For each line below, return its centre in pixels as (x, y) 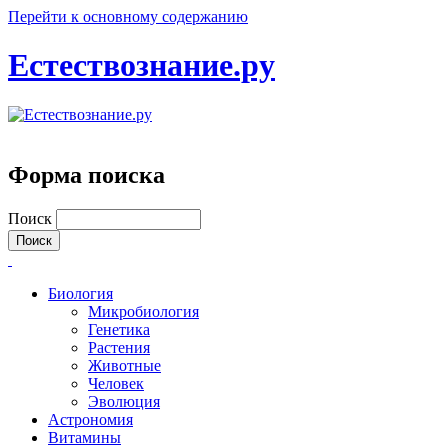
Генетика (119, 329)
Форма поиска (86, 174)
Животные (124, 365)
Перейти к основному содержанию (128, 16)
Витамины (84, 437)
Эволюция (124, 401)
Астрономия (90, 419)
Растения (119, 347)
